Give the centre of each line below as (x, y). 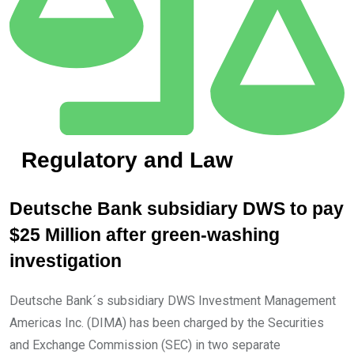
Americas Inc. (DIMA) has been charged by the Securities (167, 322)
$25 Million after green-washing (145, 235)
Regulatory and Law (127, 159)
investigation (66, 261)
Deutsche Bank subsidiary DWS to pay (177, 209)
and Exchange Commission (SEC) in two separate (145, 345)
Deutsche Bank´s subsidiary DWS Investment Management (173, 300)
